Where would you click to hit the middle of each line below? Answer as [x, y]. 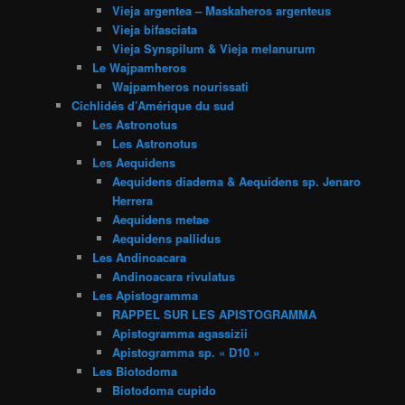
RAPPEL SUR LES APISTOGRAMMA [215, 314]
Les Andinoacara [139, 257]
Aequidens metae [161, 219]
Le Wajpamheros [139, 67]
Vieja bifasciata [155, 29]
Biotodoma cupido [165, 390]
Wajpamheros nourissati [181, 86]
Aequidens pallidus [167, 238]
